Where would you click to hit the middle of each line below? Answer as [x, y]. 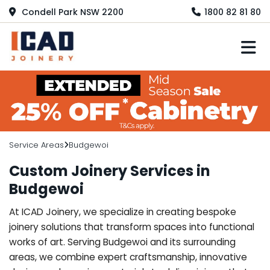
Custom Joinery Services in [110, 171]
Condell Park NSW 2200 [71, 12]
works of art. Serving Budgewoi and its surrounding [122, 242]
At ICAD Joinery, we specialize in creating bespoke [123, 212]
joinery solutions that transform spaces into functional [132, 227]
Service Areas [36, 145]
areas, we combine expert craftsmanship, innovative [128, 257]
